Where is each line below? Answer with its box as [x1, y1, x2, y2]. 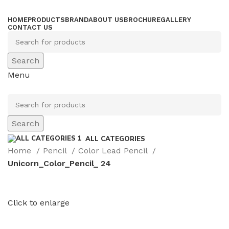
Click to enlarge [8, 197, 70, 208]
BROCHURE [124, 16, 161, 24]
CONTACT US [8, 24, 53, 31]
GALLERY [161, 16, 191, 24]
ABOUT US [88, 16, 124, 24]
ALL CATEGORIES [85, 134, 145, 143]
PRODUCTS [28, 16, 65, 24]
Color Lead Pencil [78, 146, 150, 155]
